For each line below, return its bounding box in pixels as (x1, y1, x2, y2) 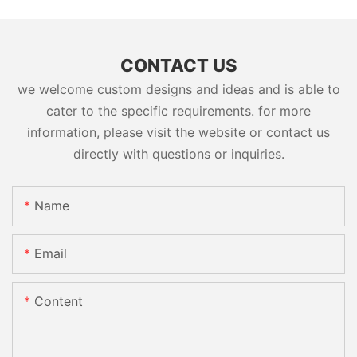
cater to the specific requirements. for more (46, 103, 311, 120)
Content (34, 293, 83, 310)
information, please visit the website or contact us (27, 124, 330, 141)
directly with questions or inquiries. (73, 146, 284, 163)
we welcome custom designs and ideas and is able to (17, 81, 340, 98)
